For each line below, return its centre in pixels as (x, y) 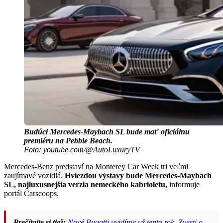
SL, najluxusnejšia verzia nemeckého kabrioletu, (86, 184)
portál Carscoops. (31, 193)
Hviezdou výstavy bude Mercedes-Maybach (138, 175)
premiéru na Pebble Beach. (68, 140)
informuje (183, 184)
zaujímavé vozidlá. (34, 175)
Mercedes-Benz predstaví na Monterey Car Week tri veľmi (96, 166)
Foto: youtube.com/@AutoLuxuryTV (82, 149)
